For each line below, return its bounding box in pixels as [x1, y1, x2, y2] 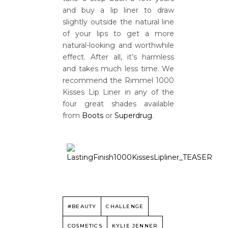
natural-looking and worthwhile [63, 41, 175, 50]
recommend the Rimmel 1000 [63, 76, 175, 85]
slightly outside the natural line [63, 17, 175, 26]
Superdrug [115, 111, 152, 120]
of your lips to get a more [63, 29, 175, 38]
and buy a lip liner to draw [63, 6, 175, 15]
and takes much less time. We [63, 64, 175, 73]
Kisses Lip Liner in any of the [63, 88, 175, 97]
